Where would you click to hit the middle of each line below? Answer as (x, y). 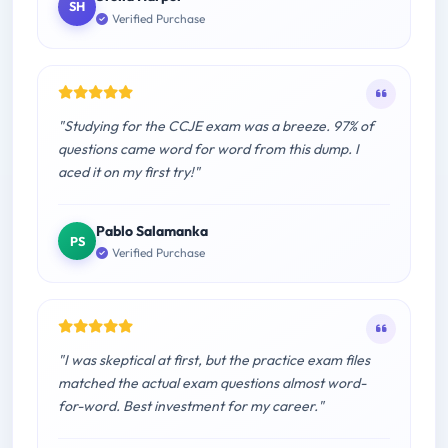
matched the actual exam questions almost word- (212, 383)
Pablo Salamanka (152, 230)
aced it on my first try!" (129, 171)
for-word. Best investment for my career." (191, 406)
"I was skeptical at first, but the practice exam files (214, 360)
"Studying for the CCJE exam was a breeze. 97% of (216, 125)
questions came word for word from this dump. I (208, 148)
